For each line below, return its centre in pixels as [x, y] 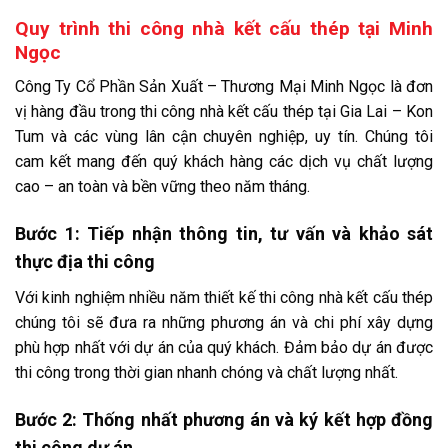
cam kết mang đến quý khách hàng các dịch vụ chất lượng [224, 162]
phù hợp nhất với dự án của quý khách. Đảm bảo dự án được [224, 348]
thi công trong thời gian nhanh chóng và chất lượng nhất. [206, 373]
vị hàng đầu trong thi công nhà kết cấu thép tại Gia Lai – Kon [224, 112]
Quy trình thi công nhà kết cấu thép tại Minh [224, 28]
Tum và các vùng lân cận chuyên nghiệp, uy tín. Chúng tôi [224, 137]
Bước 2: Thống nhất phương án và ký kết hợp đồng [224, 419]
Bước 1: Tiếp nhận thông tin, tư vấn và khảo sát [224, 234]
